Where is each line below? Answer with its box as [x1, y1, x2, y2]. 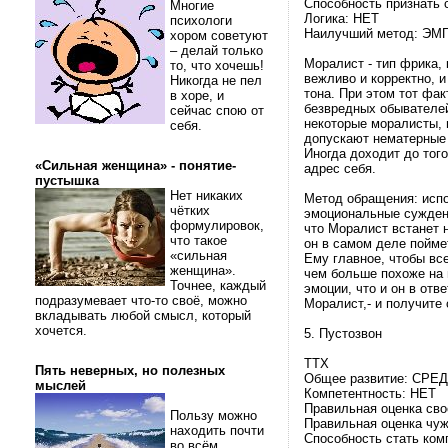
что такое [170, 233, 227, 248]
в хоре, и [170, 88, 224, 103]
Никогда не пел [170, 73, 262, 88]
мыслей [35, 378, 86, 393]
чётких [170, 203, 210, 218]
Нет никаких [170, 188, 243, 203]
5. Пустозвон [304, 326, 382, 341]
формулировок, [170, 218, 264, 233]
